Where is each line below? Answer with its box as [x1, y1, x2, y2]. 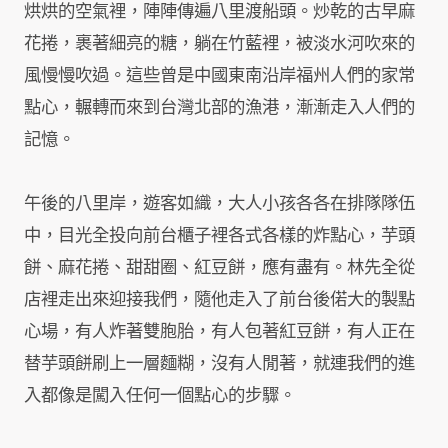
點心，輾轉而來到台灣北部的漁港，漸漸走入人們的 [24, 96, 415, 122]
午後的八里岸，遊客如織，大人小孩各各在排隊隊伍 [24, 192, 415, 218]
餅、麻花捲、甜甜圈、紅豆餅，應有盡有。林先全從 [24, 256, 415, 282]
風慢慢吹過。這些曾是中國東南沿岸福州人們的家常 [24, 64, 415, 90]
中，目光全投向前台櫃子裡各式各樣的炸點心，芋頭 [24, 224, 415, 250]
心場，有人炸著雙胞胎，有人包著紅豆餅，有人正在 [24, 320, 415, 346]
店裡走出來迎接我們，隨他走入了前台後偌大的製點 [24, 288, 415, 314]
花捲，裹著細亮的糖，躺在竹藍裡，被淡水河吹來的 [24, 32, 415, 58]
